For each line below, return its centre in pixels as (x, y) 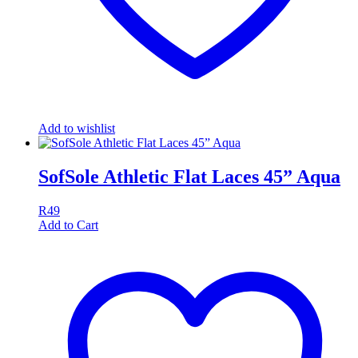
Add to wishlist (77, 129)
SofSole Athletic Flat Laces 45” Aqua (189, 177)
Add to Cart (68, 225)
